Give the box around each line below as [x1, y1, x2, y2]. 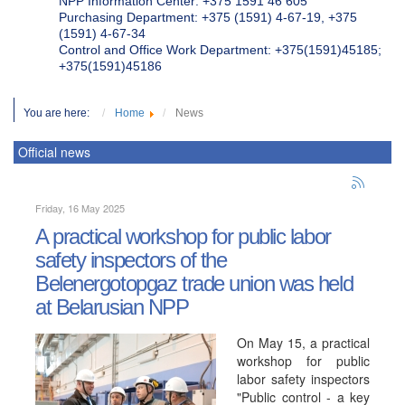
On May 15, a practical [237, 334, 370, 352]
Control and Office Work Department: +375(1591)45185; [59, 42, 381, 57]
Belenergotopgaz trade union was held [35, 271, 353, 296]
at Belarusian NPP [35, 295, 189, 319]
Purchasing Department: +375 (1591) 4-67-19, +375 [59, 10, 357, 24]
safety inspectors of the [35, 248, 227, 272]
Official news [18, 143, 90, 161]
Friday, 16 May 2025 [35, 201, 125, 215]
